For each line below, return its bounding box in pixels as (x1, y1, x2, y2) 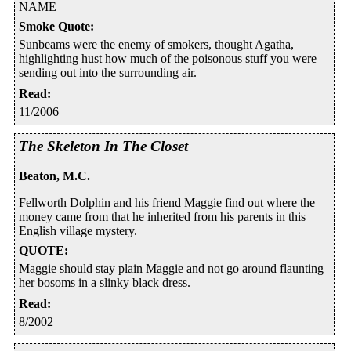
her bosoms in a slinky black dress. (19, 276, 190, 290)
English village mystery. (19, 224, 137, 238)
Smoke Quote (19, 19, 90, 33)
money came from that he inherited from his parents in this (19, 210, 306, 224)
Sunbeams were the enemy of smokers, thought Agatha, (19, 37, 294, 51)
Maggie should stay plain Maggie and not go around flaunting (19, 262, 324, 276)
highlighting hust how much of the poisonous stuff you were (19, 51, 317, 65)
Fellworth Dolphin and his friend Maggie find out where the (19, 196, 315, 210)
